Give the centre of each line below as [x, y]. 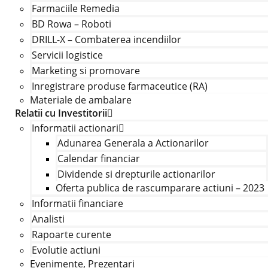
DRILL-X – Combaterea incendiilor [106, 39]
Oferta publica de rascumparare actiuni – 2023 [160, 188]
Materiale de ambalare [80, 100]
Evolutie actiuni [66, 250]
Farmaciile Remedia [75, 8]
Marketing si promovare [86, 71]
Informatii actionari [75, 128]
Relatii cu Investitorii [61, 113]
